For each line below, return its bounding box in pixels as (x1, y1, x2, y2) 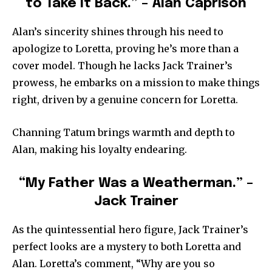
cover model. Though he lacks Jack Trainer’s (12, 59, 233, 72)
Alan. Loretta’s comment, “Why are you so (12, 257, 215, 270)
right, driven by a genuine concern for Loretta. (12, 93, 238, 106)
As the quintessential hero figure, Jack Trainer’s (12, 223, 248, 236)
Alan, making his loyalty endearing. (12, 143, 187, 155)
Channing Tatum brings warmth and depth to (12, 126, 235, 138)
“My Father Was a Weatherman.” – (19, 176, 253, 190)
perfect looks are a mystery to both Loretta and (12, 240, 241, 253)
